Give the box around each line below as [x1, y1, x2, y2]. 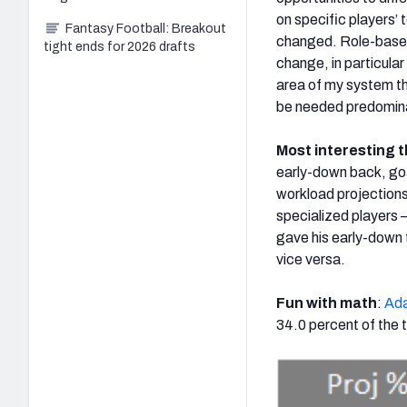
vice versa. [276, 251, 345, 267]
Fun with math [276, 294, 377, 311]
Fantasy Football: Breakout [65, 21, 226, 35]
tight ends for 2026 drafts [44, 39, 195, 54]
